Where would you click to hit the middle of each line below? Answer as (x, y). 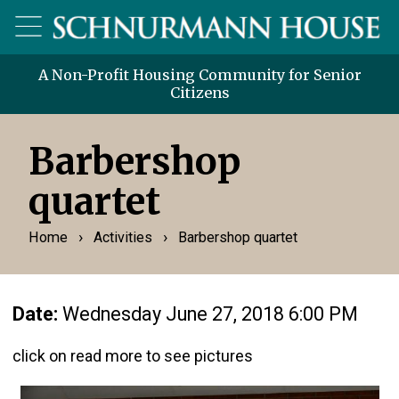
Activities (122, 237)
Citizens (199, 93)
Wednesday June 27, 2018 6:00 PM (210, 313)
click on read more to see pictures (132, 355)
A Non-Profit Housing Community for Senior (199, 75)
